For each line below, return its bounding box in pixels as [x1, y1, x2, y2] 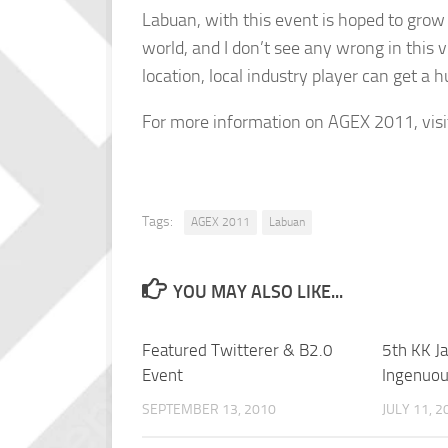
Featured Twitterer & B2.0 [142, 340, 333, 361]
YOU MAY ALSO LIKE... [172, 281, 343, 304]
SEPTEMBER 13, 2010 [142, 401, 276, 419]
